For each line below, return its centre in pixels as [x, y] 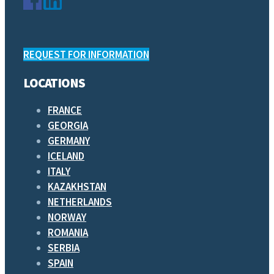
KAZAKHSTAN [77, 186]
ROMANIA [68, 232]
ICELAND [66, 156]
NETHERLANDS [80, 202]
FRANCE [65, 110]
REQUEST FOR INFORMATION [86, 55]
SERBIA [64, 247]
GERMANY [69, 140]
